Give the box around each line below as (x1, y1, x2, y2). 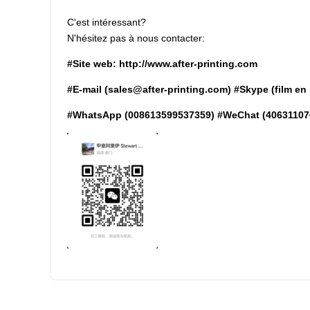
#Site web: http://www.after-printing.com (67, 58, 257, 69)
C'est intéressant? (67, 17, 146, 28)
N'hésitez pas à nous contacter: (67, 33, 205, 44)
